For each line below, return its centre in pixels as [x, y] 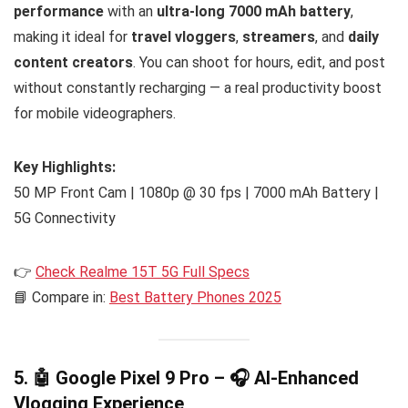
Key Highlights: [65, 168]
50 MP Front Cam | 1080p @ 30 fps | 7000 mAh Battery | [196, 193]
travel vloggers [184, 37]
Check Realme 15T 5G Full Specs [143, 272]
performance [59, 12]
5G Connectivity [65, 219]
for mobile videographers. [95, 114]
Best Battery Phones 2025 [195, 298]
